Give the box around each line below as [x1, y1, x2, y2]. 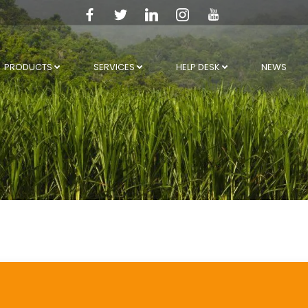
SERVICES [93, 60, 135, 74]
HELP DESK [175, 60, 220, 74]
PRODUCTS [3, 60, 52, 74]
